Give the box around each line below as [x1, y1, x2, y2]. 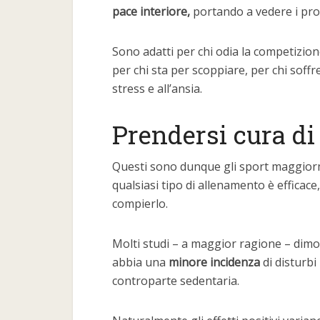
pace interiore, [112, 4, 193, 19]
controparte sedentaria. [112, 273, 239, 289]
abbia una [112, 254, 169, 270]
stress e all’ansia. [112, 81, 202, 96]
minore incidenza [169, 254, 260, 270]
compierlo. [112, 196, 168, 211]
